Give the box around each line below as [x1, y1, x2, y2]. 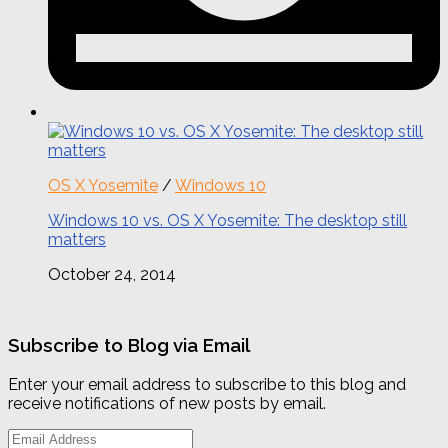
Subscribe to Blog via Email [8, 334, 250, 357]
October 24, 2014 [48, 264, 176, 284]
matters [48, 229, 106, 249]
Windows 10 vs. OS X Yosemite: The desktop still [48, 210, 407, 230]
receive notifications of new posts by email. [8, 394, 326, 414]
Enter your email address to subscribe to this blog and [8, 375, 406, 395]
